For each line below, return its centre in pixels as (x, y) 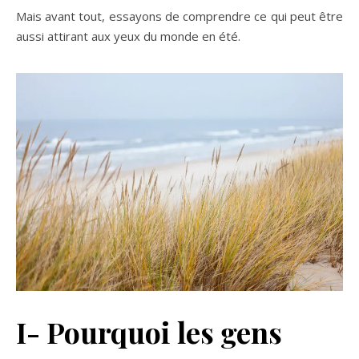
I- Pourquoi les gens (149, 331)
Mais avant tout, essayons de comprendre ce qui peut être (179, 16)
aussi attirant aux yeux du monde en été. (128, 36)
